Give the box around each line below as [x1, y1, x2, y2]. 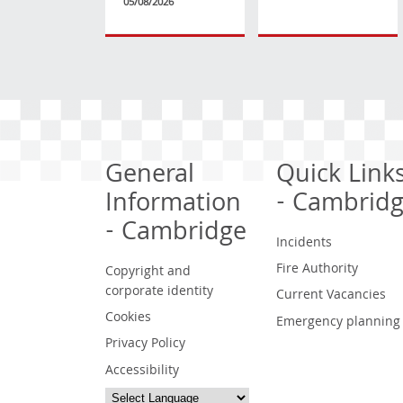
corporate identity [105, 281, 213, 303]
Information [105, 184, 241, 227]
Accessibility [105, 360, 179, 382]
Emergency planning [275, 311, 400, 334]
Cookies [105, 307, 151, 329]
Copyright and [105, 261, 191, 283]
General [105, 155, 194, 198]
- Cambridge [105, 212, 246, 255]
